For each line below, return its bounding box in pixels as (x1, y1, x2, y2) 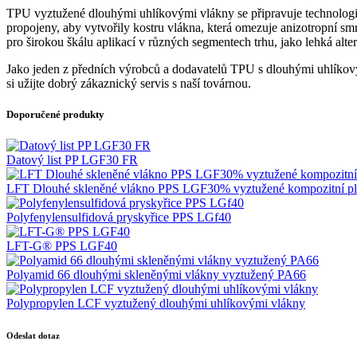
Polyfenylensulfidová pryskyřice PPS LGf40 (6, 210, 231, 225)
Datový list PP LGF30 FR (6, 153, 138, 167)
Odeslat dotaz (6, 331, 60, 341)
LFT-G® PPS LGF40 (6, 239, 117, 253)
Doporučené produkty (6, 108, 104, 121)
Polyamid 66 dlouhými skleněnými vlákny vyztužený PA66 (6, 268, 306, 282)
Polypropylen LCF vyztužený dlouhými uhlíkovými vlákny (6, 296, 305, 311)
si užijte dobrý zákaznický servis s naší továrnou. (6, 76, 251, 90)
